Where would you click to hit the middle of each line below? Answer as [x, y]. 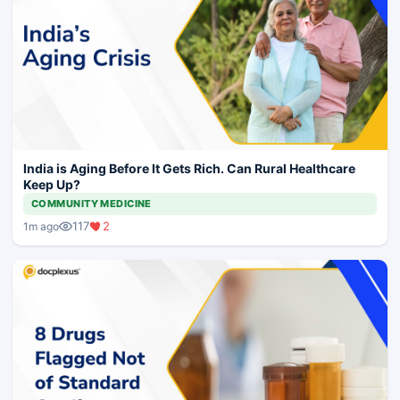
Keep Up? [52, 185]
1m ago [41, 226]
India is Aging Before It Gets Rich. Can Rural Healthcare [189, 169]
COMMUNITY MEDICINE [92, 204]
